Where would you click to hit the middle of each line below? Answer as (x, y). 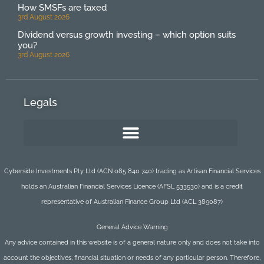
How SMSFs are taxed (62, 8)
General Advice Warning (132, 227)
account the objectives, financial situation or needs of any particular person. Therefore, (132, 258)
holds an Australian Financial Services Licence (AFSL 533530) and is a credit (132, 187)
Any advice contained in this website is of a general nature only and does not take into (132, 242)
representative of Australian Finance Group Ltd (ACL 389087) (132, 202)
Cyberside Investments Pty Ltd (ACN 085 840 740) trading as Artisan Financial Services (132, 171)
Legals (40, 103)
